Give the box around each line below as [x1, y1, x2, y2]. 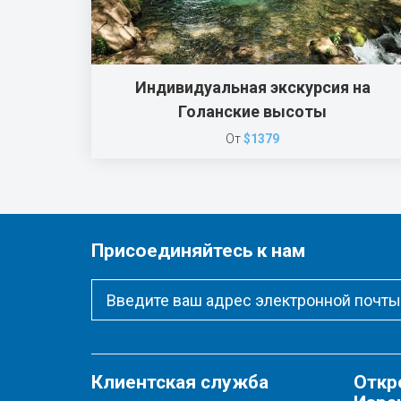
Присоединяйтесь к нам [91, 240, 305, 261]
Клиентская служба [91, 371, 269, 393]
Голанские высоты [178, 102, 327, 121]
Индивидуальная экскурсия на [134, 78, 371, 97]
